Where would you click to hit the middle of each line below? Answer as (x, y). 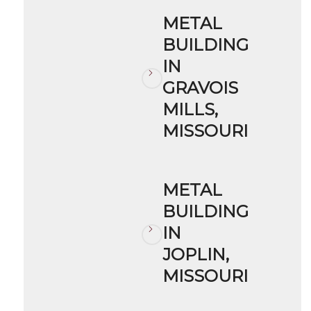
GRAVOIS (200, 87)
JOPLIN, (195, 255)
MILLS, (190, 109)
